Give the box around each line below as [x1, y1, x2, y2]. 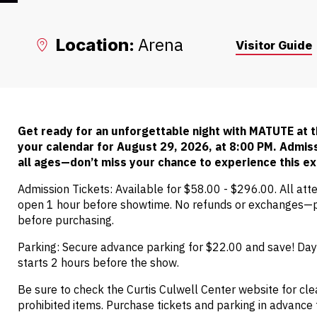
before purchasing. [18, 213, 114, 228]
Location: [56, 35, 134, 56]
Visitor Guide [236, 38, 312, 52]
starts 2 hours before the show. [18, 255, 179, 270]
